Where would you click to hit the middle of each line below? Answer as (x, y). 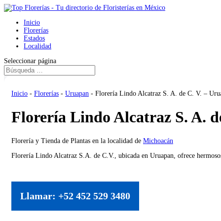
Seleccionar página (30, 61)
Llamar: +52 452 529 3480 (75, 196)
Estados (34, 38)
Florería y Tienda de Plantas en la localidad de (77, 141)
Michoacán (158, 141)
